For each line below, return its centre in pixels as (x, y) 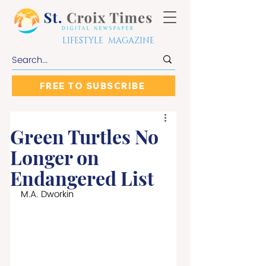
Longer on (55, 157)
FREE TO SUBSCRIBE (92, 86)
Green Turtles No (84, 136)
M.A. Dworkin (47, 194)
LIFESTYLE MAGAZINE (108, 41)
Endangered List (82, 178)
